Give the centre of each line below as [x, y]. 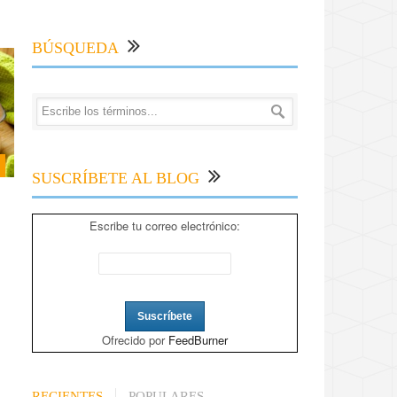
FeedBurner [198, 340]
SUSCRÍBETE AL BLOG [116, 179]
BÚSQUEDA [75, 48]
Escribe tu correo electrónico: [165, 226]
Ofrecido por [135, 340]
